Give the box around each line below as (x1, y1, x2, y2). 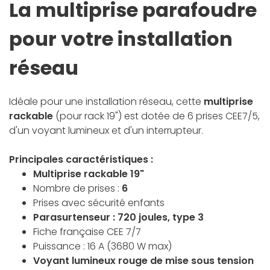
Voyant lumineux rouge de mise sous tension (33, 254, 254, 268)
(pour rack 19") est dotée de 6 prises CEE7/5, (53, 109, 260, 124)
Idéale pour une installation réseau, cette (9, 95, 204, 109)
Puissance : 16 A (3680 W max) (33, 239, 172, 254)
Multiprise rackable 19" (33, 167, 144, 181)
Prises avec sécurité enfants (33, 196, 165, 210)
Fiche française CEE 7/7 (33, 225, 141, 239)
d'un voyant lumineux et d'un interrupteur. (9, 124, 203, 138)
